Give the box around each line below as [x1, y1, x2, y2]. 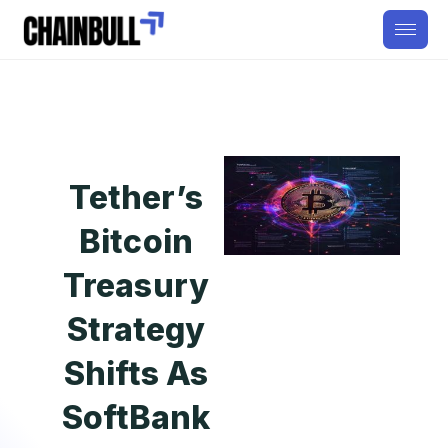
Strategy [66, 310, 206, 349]
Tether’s [68, 178, 204, 217]
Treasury [63, 266, 209, 305]
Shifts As [63, 354, 209, 393]
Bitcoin [79, 222, 193, 261]
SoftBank [61, 398, 211, 437]
